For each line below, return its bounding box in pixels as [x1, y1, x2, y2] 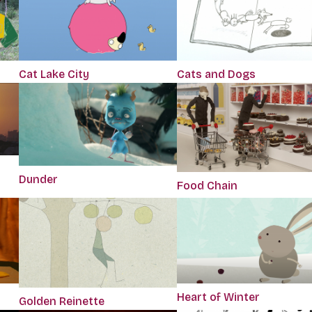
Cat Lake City [18, 67, 89, 81]
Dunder [18, 172, 58, 186]
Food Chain [176, 178, 237, 192]
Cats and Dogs [176, 67, 256, 81]
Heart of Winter [176, 290, 260, 304]
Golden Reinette [18, 294, 104, 308]
